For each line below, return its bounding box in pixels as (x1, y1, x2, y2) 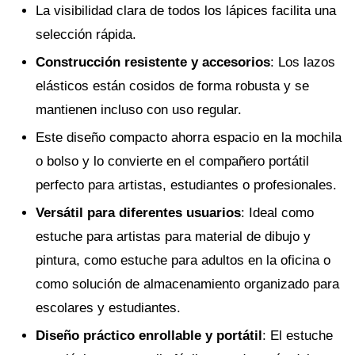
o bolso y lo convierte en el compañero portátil (36, 154, 309, 170)
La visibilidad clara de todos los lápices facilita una (36, 3, 336, 19)
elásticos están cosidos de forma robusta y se (36, 78, 309, 94)
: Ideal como (241, 205, 314, 221)
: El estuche (262, 328, 333, 344)
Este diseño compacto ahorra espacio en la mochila (36, 130, 342, 146)
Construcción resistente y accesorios (36, 55, 270, 71)
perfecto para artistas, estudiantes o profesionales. (36, 177, 337, 193)
